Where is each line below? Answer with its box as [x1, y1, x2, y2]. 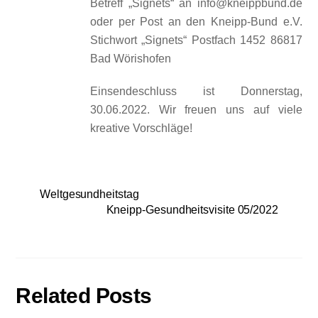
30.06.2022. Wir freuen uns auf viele [90, 104, 302, 116]
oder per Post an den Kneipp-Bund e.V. [90, 15, 302, 28]
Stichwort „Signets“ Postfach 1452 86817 [90, 33, 302, 46]
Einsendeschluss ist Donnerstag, [90, 85, 302, 98]
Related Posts [16, 283, 152, 307]
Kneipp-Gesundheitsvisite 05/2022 [106, 204, 278, 216]
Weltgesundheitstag [40, 188, 139, 201]
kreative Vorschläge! [90, 122, 193, 135]
